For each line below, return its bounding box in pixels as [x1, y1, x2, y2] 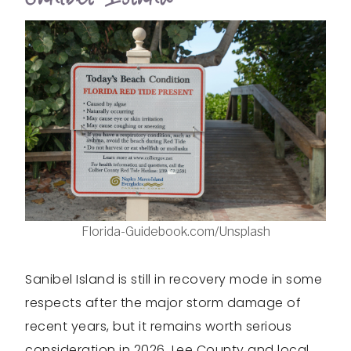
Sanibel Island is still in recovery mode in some [25, 270, 322, 288]
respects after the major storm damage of [25, 293, 301, 312]
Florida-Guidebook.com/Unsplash [81, 223, 270, 239]
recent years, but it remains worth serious [25, 317, 291, 335]
